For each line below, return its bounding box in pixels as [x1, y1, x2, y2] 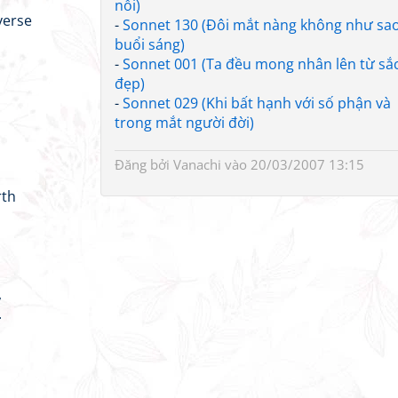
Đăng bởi [115, 155, 173, 173]
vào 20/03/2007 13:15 [221, 155, 364, 173]
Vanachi [173, 155, 221, 173]
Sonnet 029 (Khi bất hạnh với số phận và [123, 93, 391, 113]
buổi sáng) [115, 35, 185, 54]
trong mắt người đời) [115, 113, 254, 132]
